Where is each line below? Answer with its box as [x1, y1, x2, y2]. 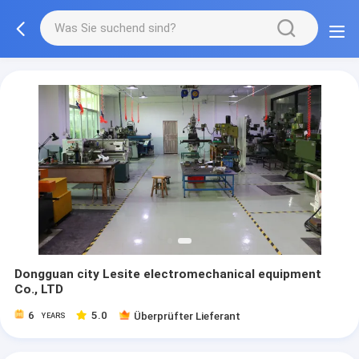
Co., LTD [14, 282, 63, 297]
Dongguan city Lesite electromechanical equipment [14, 267, 321, 282]
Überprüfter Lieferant [134, 310, 241, 323]
